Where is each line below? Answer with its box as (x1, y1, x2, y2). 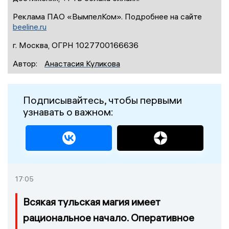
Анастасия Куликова (44, 58, 120, 69)
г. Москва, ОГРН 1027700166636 (13, 40, 139, 51)
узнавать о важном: (23, 105, 113, 119)
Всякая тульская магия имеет (23, 195, 161, 209)
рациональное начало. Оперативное (23, 211, 194, 224)
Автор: (13, 58, 39, 69)
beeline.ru (13, 21, 47, 32)
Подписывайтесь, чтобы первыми (23, 94, 182, 107)
